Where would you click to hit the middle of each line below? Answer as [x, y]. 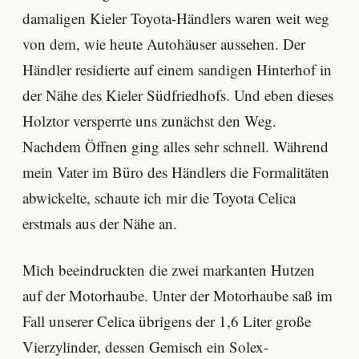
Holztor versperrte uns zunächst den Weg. [149, 121]
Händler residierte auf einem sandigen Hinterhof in [177, 70]
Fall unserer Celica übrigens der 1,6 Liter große [167, 321]
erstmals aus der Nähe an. [100, 224]
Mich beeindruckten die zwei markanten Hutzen [169, 270]
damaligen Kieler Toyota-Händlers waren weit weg [176, 18]
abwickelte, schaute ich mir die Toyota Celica [159, 198]
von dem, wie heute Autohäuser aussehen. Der [164, 44]
